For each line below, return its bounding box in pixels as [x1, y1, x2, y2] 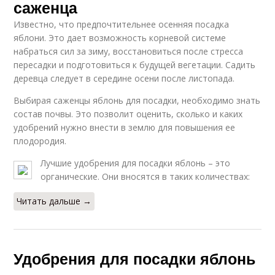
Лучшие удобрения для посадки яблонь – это [41, 157, 231, 169]
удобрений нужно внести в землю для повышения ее [14, 121, 236, 133]
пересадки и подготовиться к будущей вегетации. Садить [14, 58, 256, 71]
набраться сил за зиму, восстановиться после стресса [14, 45, 244, 57]
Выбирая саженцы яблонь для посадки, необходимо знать [14, 94, 261, 106]
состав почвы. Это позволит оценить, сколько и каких [14, 107, 243, 120]
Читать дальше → [17, 195, 92, 207]
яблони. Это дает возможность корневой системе [14, 31, 227, 44]
